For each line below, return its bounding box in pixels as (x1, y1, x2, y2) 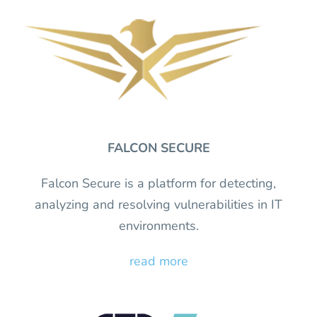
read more (129, 252, 188, 270)
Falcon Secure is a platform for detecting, (41, 174, 276, 192)
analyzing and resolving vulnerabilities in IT (35, 195, 282, 213)
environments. (118, 217, 199, 234)
